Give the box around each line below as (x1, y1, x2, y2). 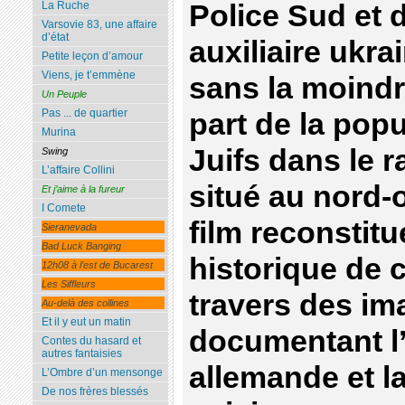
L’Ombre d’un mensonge (41, 366, 163, 380)
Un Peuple (41, 89, 87, 100)
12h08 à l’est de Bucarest (41, 259, 153, 271)
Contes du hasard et (41, 334, 141, 348)
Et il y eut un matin (41, 316, 131, 329)
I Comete (41, 202, 86, 215)
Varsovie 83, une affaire (41, 18, 157, 32)
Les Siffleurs (41, 278, 96, 290)
